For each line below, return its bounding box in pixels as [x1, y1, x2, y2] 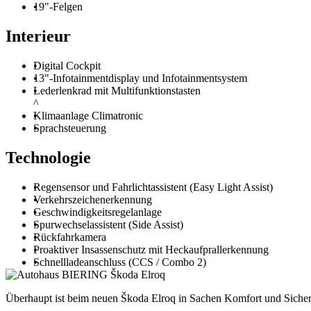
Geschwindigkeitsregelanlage [33, 205, 162, 218]
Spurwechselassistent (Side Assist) [33, 218, 183, 230]
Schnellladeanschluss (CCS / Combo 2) [33, 255, 206, 268]
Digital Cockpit [33, 59, 101, 72]
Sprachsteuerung [33, 121, 106, 134]
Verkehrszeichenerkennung [33, 193, 152, 205]
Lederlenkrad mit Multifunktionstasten [33, 84, 201, 96]
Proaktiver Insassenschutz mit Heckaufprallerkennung [33, 243, 269, 255]
